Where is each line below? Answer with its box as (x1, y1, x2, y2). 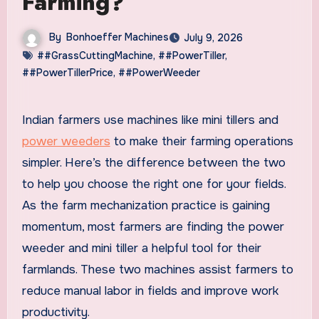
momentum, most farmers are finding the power (21, 219, 284, 234)
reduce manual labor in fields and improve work (21, 283, 278, 298)
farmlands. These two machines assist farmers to (21, 261, 293, 277)
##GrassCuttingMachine (36, 48, 153, 62)
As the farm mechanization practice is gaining (21, 197, 270, 213)
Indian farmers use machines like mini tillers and (25, 112, 278, 127)
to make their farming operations (110, 133, 293, 149)
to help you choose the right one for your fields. (21, 176, 286, 192)
